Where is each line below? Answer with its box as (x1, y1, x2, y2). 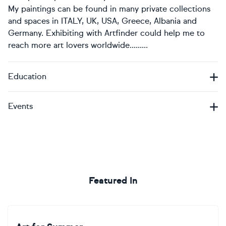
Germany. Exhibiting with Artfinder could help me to (8, 28, 205, 38)
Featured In (88, 175, 138, 186)
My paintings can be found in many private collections (8, 4, 210, 14)
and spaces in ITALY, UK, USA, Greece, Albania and (8, 16, 197, 26)
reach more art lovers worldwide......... (8, 40, 148, 50)
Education (8, 72, 46, 81)
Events (8, 101, 33, 111)
